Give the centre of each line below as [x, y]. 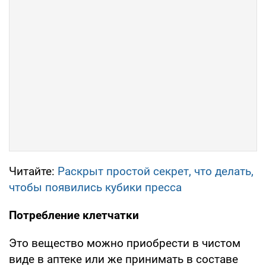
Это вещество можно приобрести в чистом [125, 243]
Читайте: [33, 172]
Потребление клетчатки [74, 216]
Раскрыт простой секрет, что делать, [156, 172]
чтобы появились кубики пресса [95, 188]
